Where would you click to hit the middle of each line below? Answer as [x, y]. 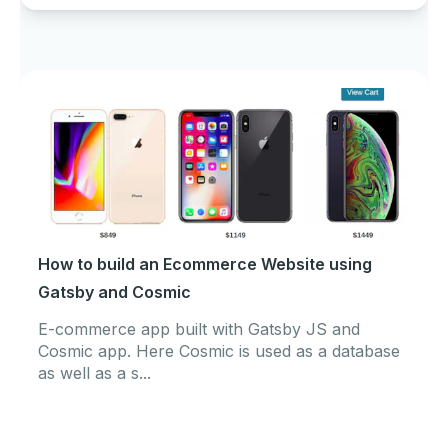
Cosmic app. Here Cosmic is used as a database [219, 351]
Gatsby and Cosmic [114, 292]
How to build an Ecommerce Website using [205, 264]
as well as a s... [94, 373]
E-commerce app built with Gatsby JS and [199, 329]
